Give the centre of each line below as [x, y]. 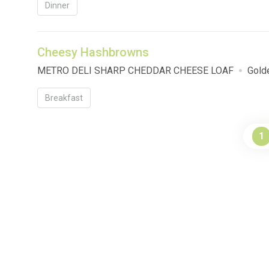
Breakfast [64, 98]
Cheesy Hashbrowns [93, 53]
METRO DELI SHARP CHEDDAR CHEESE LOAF [135, 71]
